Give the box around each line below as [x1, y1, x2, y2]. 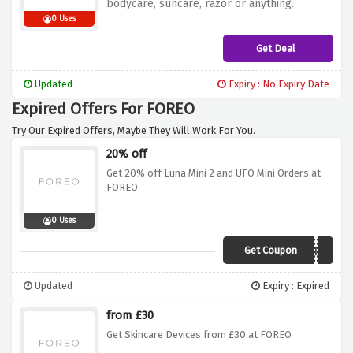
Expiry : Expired [260, 280, 329, 292]
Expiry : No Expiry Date [226, 78, 329, 91]
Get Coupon [243, 244, 297, 257]
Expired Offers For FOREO [12, 99, 195, 119]
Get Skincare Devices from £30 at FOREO [106, 329, 292, 341]
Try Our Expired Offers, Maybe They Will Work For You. [12, 124, 255, 137]
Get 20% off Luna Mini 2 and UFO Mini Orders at [106, 167, 321, 180]
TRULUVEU [275, 245, 327, 259]
